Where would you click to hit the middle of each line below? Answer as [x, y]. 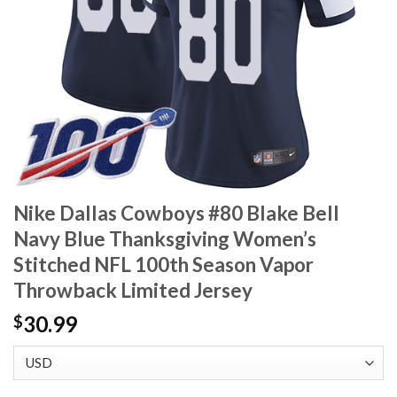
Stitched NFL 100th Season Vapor [163, 265]
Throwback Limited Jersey [133, 291]
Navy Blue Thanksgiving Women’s [165, 239]
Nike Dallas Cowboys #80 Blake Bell [176, 214]
